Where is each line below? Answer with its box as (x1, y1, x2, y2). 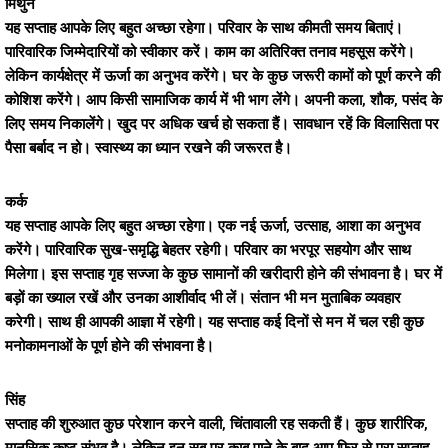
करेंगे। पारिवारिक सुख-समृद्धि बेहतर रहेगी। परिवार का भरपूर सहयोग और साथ (5, 241, 411, 259)
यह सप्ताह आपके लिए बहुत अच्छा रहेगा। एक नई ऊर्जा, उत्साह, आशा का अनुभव (5, 217, 420, 235)
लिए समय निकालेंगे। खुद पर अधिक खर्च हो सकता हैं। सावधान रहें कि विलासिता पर (5, 115, 439, 133)
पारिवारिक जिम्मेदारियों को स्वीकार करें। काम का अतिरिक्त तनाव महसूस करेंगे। (5, 43, 415, 61)
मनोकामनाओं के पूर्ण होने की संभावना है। (5, 337, 214, 355)
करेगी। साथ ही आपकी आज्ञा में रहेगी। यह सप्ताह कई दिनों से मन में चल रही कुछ (5, 313, 424, 331)
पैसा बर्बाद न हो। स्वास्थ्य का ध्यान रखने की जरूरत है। (5, 139, 292, 157)
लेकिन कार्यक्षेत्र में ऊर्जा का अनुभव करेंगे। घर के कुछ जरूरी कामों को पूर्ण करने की (5, 67, 440, 85)
